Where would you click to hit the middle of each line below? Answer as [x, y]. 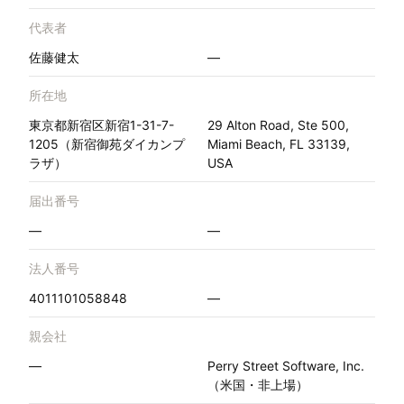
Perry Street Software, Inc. [286, 366]
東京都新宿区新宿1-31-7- [101, 125]
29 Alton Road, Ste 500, [278, 125]
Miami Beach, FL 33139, [279, 144]
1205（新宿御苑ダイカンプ [107, 144]
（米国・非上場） [258, 385]
